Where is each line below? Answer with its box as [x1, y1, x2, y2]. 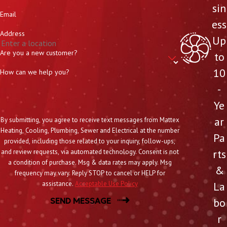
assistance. [42, 179, 75, 188]
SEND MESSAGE [50, 196, 111, 206]
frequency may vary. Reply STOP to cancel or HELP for [14, 169, 165, 178]
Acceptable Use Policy [74, 179, 138, 188]
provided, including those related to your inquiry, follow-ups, [4, 137, 176, 146]
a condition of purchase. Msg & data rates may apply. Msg [8, 158, 172, 167]
